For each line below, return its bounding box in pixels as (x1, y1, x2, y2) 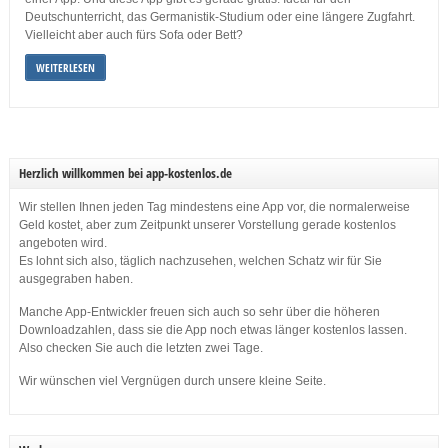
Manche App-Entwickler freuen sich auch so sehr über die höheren (18, 305, 380, 320)
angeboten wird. (18, 236, 107, 251)
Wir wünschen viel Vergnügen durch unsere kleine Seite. (18, 374, 326, 389)
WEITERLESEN (35, 60, 95, 76)
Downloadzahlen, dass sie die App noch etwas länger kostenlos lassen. (18, 323, 407, 338)
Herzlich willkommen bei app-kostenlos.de (18, 164, 232, 183)
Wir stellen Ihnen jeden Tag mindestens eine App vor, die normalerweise (18, 200, 410, 215)
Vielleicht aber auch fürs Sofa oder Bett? (24, 28, 243, 43)
